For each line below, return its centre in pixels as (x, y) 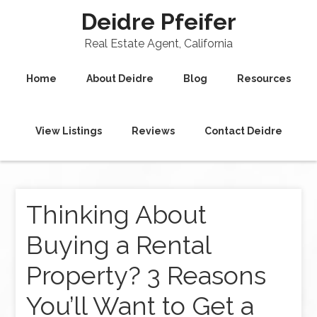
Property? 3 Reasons (146, 275)
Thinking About (117, 214)
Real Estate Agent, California (158, 44)
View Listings (68, 131)
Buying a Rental (119, 245)
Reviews (153, 131)
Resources (264, 79)
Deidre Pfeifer (158, 22)
